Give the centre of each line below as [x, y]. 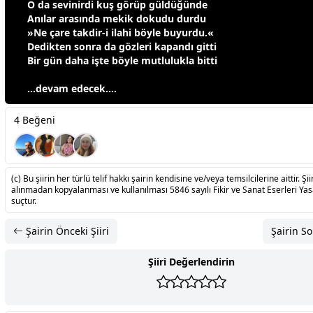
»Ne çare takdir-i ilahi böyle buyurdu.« [121, 33]
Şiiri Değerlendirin [191, 262]
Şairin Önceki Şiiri [66, 231]
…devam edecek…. [72, 89]
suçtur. [24, 201]
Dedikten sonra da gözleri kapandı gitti [122, 47]
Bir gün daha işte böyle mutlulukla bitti [122, 61]
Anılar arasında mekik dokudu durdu [117, 19]
